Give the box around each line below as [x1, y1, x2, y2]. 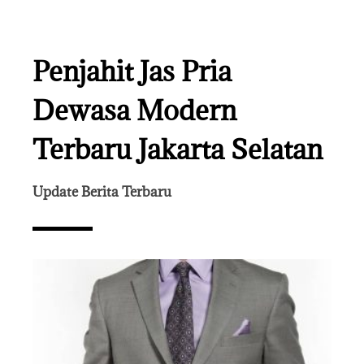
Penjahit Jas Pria [32, 54, 232, 89]
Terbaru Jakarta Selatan [32, 132, 323, 167]
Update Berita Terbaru [32, 183, 171, 201]
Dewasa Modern [32, 93, 236, 128]
